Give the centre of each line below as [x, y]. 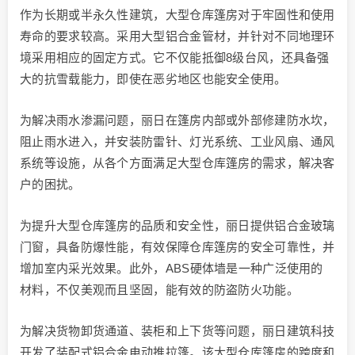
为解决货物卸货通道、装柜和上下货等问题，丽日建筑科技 [177, 330]
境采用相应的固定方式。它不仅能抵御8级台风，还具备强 [175, 57]
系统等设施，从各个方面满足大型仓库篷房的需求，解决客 [177, 162]
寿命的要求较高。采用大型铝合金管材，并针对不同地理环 [177, 36]
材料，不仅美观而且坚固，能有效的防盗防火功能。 [159, 289]
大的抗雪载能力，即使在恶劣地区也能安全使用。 [153, 78]
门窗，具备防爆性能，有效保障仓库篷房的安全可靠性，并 [177, 246]
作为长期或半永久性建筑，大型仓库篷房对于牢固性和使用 [177, 14]
